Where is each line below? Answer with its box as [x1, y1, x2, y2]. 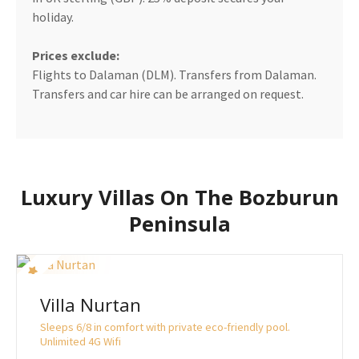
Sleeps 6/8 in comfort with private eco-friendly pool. [40, 320, 290, 335]
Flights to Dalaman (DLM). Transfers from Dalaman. [32, 67, 317, 83]
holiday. [32, 9, 74, 26]
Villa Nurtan [40, 292, 141, 317]
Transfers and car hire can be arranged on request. [32, 86, 304, 103]
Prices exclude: [32, 47, 119, 64]
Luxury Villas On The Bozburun [20, 184, 339, 212]
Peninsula [128, 210, 231, 239]
